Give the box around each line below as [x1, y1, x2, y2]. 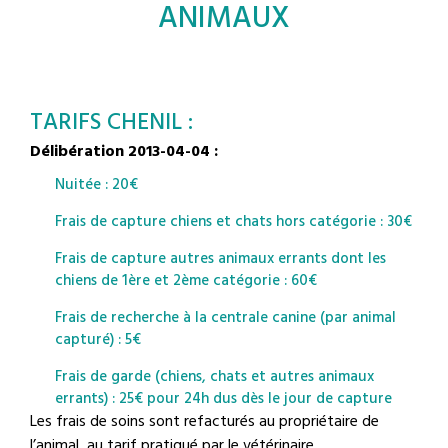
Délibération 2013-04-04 [30, 138, 210, 165]
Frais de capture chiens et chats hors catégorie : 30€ [55, 209, 412, 234]
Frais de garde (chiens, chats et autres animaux [55, 364, 374, 389]
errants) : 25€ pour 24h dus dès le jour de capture [55, 386, 392, 411]
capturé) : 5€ [55, 327, 141, 352]
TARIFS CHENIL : [30, 104, 193, 142]
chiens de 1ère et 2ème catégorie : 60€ [55, 268, 317, 293]
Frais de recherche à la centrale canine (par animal [55, 305, 396, 330]
